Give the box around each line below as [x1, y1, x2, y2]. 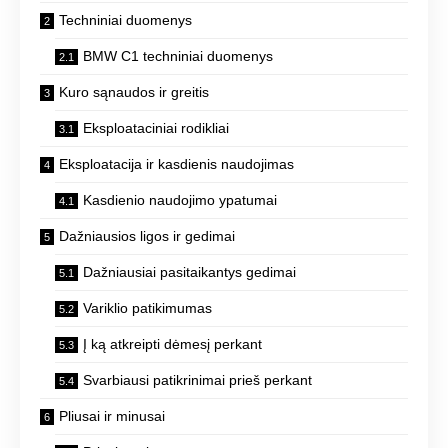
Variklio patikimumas [83, 299, 212, 316]
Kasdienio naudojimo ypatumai [83, 191, 277, 208]
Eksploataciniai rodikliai [83, 119, 229, 136]
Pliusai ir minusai [59, 407, 165, 424]
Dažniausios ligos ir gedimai [59, 227, 235, 244]
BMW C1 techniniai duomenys [83, 47, 273, 64]
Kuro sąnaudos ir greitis [59, 83, 209, 100]
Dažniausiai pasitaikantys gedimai [83, 263, 296, 280]
